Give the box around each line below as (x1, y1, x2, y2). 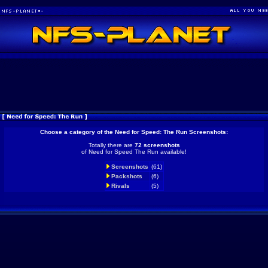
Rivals (111, 182, 130, 189)
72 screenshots (134, 142, 180, 148)
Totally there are (88, 142, 135, 148)
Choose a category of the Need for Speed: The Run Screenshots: (40, 129, 228, 135)
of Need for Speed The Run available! (81, 148, 187, 155)
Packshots (111, 173, 142, 179)
